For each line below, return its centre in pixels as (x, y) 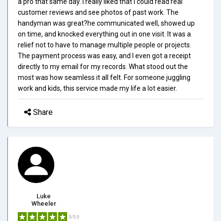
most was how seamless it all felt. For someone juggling (104, 77)
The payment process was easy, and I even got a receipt (104, 55)
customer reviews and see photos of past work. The (98, 12)
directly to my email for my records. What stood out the (103, 66)
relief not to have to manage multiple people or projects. (105, 45)
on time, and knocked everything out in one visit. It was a (104, 34)
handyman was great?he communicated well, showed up (106, 23)
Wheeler (44, 203)
